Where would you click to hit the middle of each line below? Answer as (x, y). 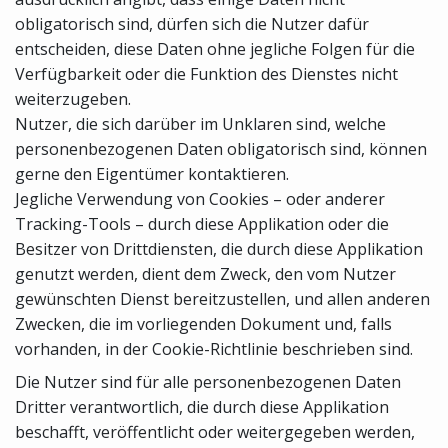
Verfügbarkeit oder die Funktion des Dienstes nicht (206, 73)
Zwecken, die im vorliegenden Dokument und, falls (203, 323)
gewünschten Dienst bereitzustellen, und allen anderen (222, 298)
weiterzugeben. (73, 98)
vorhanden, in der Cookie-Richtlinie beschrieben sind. (214, 348)
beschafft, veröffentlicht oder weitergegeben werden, (215, 431)
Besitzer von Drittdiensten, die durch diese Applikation (219, 248)
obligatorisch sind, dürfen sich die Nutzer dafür (192, 23)
